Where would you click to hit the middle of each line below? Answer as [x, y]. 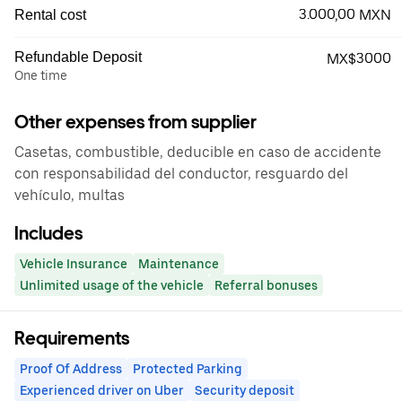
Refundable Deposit [78, 57]
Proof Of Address [71, 369]
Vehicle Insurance [74, 264]
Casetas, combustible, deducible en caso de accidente [198, 152]
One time [41, 75]
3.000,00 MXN [345, 15]
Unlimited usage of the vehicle [112, 285]
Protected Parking [188, 369]
